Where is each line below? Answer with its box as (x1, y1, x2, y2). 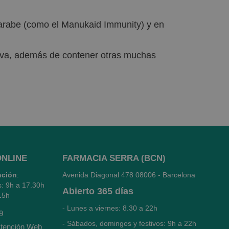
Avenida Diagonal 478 (62, 171, 135, 179)
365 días (97, 186, 133, 196)
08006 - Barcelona (135, 171, 195, 179)
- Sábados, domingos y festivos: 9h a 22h (62, 219, 196, 227)
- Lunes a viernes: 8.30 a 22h (62, 204, 159, 212)
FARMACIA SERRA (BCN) (62, 153, 166, 163)
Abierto (62, 186, 95, 196)
